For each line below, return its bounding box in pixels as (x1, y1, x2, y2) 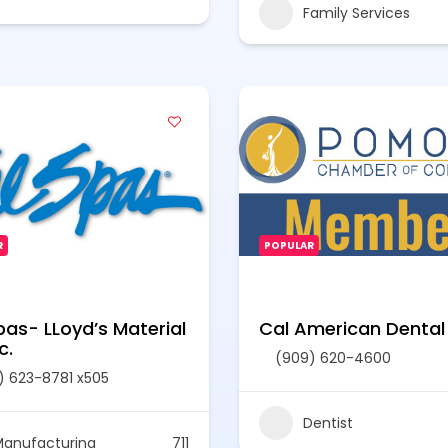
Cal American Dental (259, 316, 445, 341)
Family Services (303, 2, 410, 23)
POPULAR (264, 238, 314, 253)
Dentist (303, 412, 353, 433)
